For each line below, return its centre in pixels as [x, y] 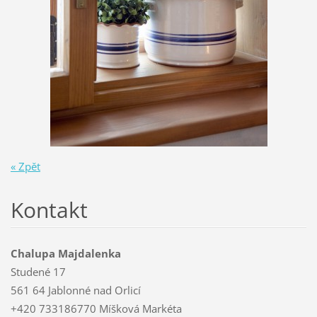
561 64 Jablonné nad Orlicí [75, 290]
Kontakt [49, 209]
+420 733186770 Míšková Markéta [96, 308]
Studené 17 [38, 271]
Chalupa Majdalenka [65, 253]
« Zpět [25, 166]
